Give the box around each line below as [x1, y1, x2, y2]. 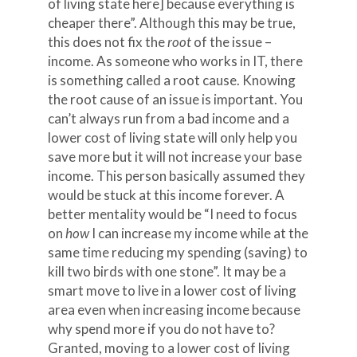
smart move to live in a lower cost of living [47, 282, 296, 299]
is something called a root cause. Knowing [47, 72, 296, 88]
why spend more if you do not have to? [47, 320, 275, 337]
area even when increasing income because [47, 301, 300, 318]
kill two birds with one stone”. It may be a [47, 263, 286, 280]
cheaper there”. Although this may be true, [47, 14, 296, 31]
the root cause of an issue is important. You [47, 91, 303, 108]
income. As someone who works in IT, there [47, 53, 303, 69]
